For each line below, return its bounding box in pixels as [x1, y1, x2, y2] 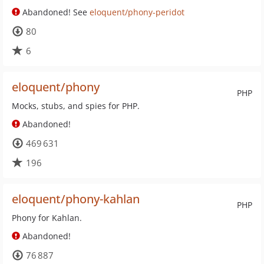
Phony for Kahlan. [12, 212, 82, 223]
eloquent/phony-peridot [90, 6, 184, 18]
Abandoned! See [20, 6, 90, 18]
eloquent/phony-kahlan [12, 191, 140, 207]
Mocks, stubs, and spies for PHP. [12, 100, 140, 111]
